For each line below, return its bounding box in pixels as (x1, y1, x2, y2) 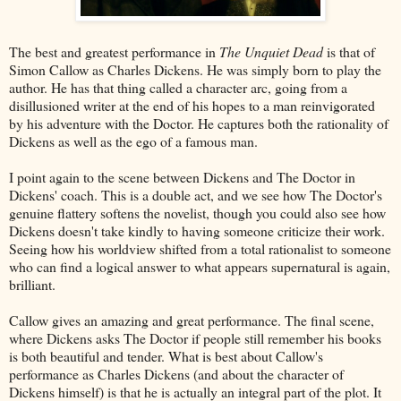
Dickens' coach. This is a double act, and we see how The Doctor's (9, 184, 382, 204)
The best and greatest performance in (9, 41, 219, 61)
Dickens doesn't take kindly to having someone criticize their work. (9, 220, 385, 240)
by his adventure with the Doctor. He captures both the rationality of (9, 113, 388, 132)
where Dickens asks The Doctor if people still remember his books (9, 328, 381, 347)
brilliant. (9, 274, 55, 294)
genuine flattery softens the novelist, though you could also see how (9, 202, 386, 222)
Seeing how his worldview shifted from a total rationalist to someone (9, 238, 391, 258)
